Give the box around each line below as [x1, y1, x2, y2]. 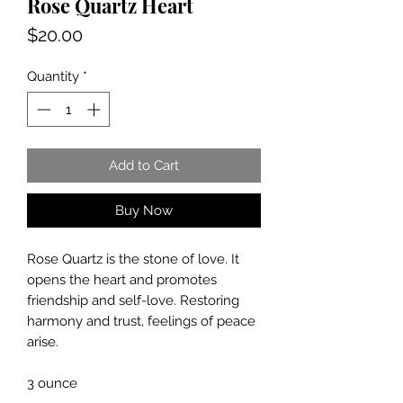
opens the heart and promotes [27, 271, 217, 288]
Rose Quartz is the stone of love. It [27, 250, 239, 267]
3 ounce [27, 374, 77, 391]
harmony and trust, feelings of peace [27, 312, 255, 329]
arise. [27, 333, 58, 350]
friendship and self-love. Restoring [27, 291, 239, 309]
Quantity [27, 68, 79, 85]
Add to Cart [109, 157, 179, 174]
